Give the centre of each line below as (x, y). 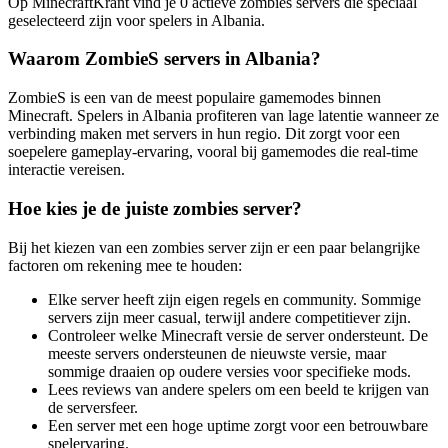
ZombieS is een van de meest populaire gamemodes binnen (194, 98)
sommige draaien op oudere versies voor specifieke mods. (229, 371)
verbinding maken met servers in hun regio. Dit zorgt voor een (204, 134)
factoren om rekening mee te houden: (125, 265)
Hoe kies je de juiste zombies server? (155, 208)
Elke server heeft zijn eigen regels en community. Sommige (234, 299)
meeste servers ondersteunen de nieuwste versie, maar (217, 353)
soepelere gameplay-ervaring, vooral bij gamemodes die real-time (213, 152)
